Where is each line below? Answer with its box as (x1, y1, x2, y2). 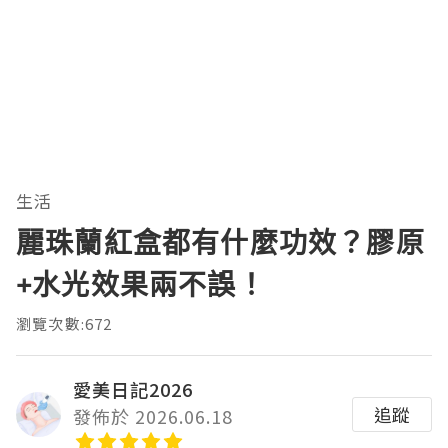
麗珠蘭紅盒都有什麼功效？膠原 (16, 223, 425, 262)
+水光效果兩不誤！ (16, 265, 266, 304)
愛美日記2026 (73, 376, 193, 403)
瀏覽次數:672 (16, 313, 113, 335)
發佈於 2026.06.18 (73, 403, 233, 430)
